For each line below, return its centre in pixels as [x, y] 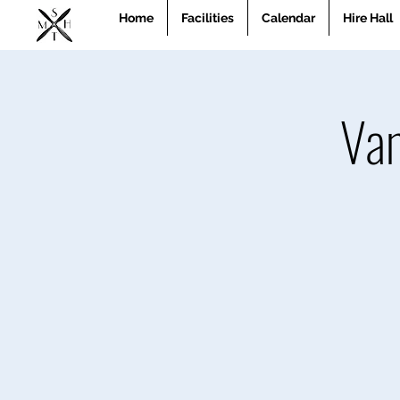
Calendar [288, 18]
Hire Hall [368, 18]
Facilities [208, 18]
